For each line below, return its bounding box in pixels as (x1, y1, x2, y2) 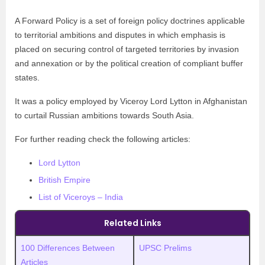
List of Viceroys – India (38, 192, 123, 202)
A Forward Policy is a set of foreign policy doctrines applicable (15, 16, 245, 25)
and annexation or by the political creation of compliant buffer (15, 59, 243, 68)
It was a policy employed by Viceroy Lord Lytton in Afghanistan (15, 96, 247, 106)
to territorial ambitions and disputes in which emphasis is (15, 30, 225, 40)
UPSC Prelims (139, 243, 192, 253)
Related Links (104, 217, 161, 229)
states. (15, 73, 40, 82)
